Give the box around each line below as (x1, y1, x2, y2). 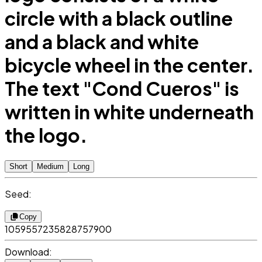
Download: (5, 246, 52, 258)
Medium (37, 162, 64, 171)
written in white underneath (5, 100, 254, 124)
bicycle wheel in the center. (5, 53, 254, 77)
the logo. (5, 123, 87, 147)
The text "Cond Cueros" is (5, 77, 239, 101)
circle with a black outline (5, 6, 233, 30)
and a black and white (5, 30, 199, 54)
